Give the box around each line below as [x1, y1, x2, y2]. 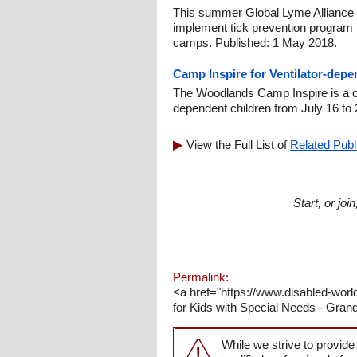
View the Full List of [186, 138, 290, 151]
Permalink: [173, 270, 229, 284]
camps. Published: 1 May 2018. [173, 36, 337, 49]
